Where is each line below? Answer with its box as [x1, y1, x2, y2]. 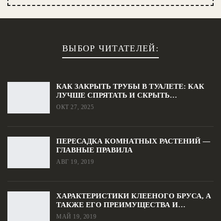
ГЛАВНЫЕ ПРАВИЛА [56, 146, 133, 154]
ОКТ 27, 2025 [56, 104, 94, 111]
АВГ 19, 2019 [56, 158, 94, 166]
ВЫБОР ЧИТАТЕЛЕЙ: [62, 43, 159, 54]
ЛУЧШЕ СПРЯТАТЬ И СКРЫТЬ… [56, 91, 177, 100]
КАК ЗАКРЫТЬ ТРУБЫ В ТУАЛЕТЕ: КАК [56, 82, 204, 91]
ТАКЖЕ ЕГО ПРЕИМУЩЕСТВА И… [56, 201, 185, 209]
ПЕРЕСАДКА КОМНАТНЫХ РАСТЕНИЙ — [56, 137, 210, 146]
